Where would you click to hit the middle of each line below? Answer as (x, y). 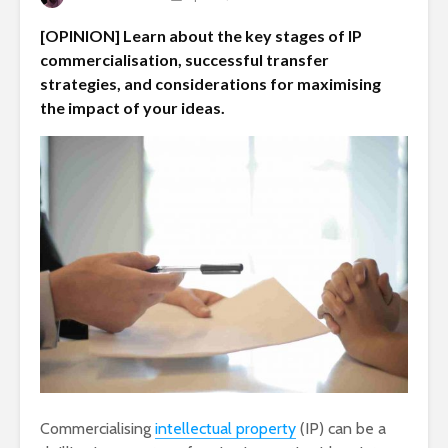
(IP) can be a (341, 429)
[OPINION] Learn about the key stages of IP (201, 35)
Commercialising (97, 429)
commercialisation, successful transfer (184, 59)
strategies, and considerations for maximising (210, 83)
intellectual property (225, 429)
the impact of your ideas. (132, 107)
